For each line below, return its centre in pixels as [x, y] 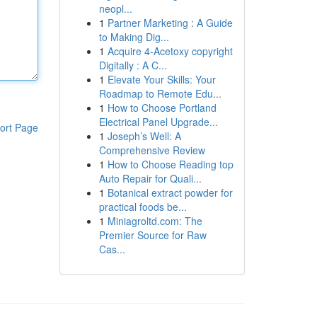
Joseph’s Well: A [144, 136]
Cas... [112, 249]
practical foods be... [143, 207]
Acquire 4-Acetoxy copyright [170, 51]
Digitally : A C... [133, 65]
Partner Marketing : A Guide [170, 23]
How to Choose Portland [162, 108]
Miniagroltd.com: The [155, 221]
